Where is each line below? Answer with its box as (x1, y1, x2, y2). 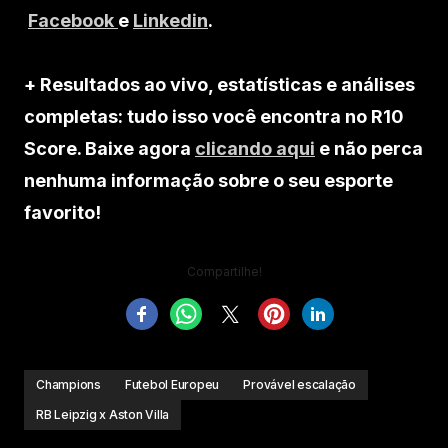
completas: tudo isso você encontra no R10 (24, 105, 404, 127)
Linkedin (133, 9, 208, 31)
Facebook (28, 9, 118, 31)
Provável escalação (243, 376, 356, 392)
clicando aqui (195, 137, 315, 159)
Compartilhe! (186, 263, 262, 279)
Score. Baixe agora (24, 137, 195, 159)
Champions (36, 376, 101, 392)
